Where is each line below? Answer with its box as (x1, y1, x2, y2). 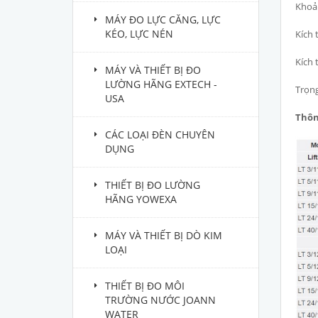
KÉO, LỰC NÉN (105, 27, 173, 40)
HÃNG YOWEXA (105, 192, 177, 206)
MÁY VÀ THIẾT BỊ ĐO (105, 63, 201, 77)
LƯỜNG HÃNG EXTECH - (105, 77, 217, 91)
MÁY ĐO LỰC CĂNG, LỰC (105, 13, 221, 26)
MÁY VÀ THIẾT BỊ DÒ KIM (105, 229, 222, 242)
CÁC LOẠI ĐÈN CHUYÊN (105, 128, 215, 141)
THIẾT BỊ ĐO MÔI (105, 279, 185, 292)
